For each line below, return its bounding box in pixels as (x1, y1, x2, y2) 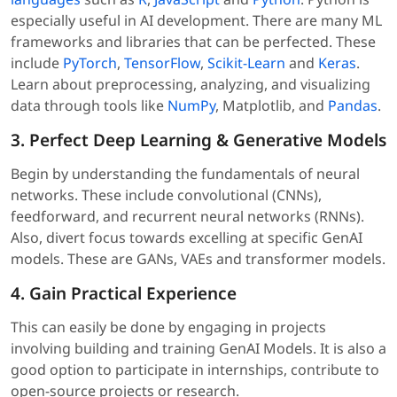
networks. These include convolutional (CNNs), (11, 185, 322, 206)
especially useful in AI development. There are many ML (11, 11, 382, 31)
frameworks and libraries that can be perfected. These (11, 32, 376, 52)
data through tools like (11, 96, 167, 116)
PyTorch (63, 53, 117, 74)
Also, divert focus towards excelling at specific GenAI (11, 228, 362, 248)
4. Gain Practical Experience (11, 282, 237, 306)
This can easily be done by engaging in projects (11, 317, 326, 338)
